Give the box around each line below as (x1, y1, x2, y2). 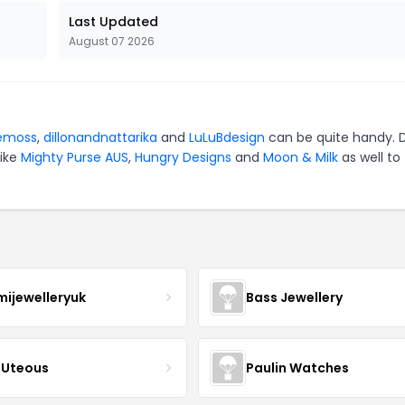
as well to (338, 148, 400, 166)
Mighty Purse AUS (21, 148, 128, 166)
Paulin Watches (245, 358, 349, 377)
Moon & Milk (263, 148, 338, 166)
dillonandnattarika (43, 128, 157, 146)
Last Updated (69, 13, 158, 31)
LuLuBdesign (189, 128, 265, 146)
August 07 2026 (69, 33, 155, 49)
